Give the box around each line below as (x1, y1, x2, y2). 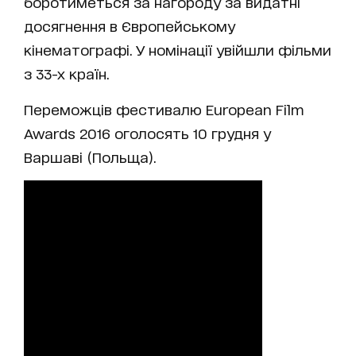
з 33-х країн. (24, 65, 109, 82)
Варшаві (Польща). (24, 149, 156, 165)
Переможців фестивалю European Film (24, 101, 304, 118)
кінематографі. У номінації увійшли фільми (24, 41, 331, 58)
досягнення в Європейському (24, 17, 235, 34)
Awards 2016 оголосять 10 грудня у (24, 125, 271, 141)
